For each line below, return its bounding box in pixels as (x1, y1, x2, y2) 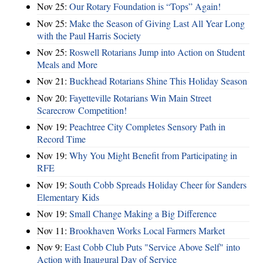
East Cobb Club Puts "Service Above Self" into (65, 240, 240, 253)
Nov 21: (37, 75, 69, 87)
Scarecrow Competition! (37, 103, 127, 116)
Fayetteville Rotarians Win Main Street (69, 91, 211, 104)
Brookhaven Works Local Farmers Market (69, 224, 225, 237)
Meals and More (37, 58, 97, 70)
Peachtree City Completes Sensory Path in (69, 120, 225, 133)
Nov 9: (37, 240, 65, 253)
